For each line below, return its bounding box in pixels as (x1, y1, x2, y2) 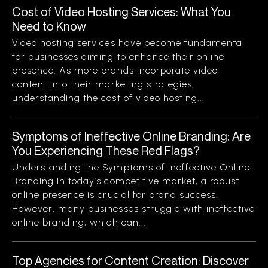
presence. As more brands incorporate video (12, 65, 218, 76)
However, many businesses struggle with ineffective (12, 203, 255, 214)
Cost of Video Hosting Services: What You (12, 4, 231, 19)
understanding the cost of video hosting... (12, 92, 205, 103)
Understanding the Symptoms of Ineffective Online (12, 162, 251, 173)
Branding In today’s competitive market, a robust (12, 175, 240, 187)
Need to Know (12, 19, 86, 33)
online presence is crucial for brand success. (12, 189, 219, 200)
